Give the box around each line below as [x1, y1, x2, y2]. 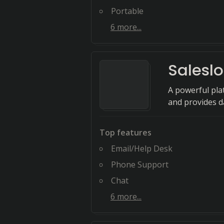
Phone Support [111, 159, 168, 170]
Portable [111, 5, 143, 16]
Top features [99, 127, 151, 138]
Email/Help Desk [111, 143, 172, 154]
